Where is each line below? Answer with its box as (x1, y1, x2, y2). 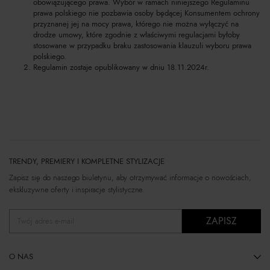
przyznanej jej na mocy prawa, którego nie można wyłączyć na (33, 18, 239, 30)
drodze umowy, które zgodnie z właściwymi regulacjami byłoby (33, 29, 240, 41)
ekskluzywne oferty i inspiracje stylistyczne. (9, 184, 145, 196)
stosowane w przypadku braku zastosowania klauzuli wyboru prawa (33, 40, 251, 52)
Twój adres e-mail (17, 215, 74, 227)
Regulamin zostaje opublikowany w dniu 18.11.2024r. (33, 61, 209, 74)
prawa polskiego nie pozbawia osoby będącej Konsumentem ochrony (33, 7, 260, 19)
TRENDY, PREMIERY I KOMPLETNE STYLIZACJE (9, 155, 165, 168)
